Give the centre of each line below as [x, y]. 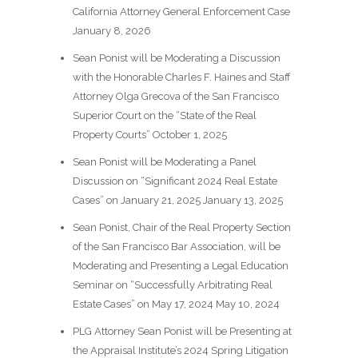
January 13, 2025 [243, 200]
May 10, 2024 [247, 304]
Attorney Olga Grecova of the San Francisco [175, 96]
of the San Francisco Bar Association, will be [176, 246]
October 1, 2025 [189, 134]
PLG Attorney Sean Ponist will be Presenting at [182, 331]
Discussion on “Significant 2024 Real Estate [175, 181]
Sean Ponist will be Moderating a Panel [164, 161]
